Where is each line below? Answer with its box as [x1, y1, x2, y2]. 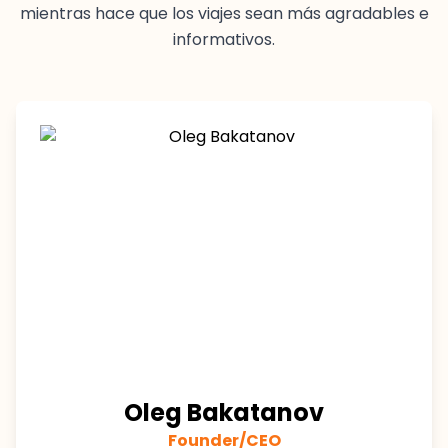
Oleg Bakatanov [124, 396, 324, 430]
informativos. [173, 28, 275, 52]
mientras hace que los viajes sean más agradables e [19, 2, 429, 26]
